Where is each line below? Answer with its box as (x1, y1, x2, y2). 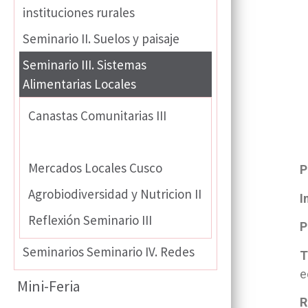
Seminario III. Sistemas (23, 56, 146, 74)
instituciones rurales (23, 4, 135, 21)
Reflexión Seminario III (28, 212, 152, 229)
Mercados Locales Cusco (28, 159, 162, 177)
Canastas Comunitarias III (28, 107, 166, 124)
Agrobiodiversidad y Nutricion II (28, 186, 201, 203)
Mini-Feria (17, 276, 80, 296)
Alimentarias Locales (23, 76, 136, 93)
